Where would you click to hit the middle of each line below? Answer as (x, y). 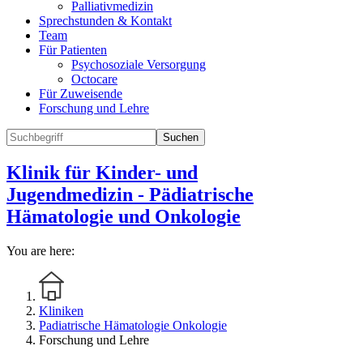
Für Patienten (73, 50)
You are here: (41, 250)
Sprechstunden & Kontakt (105, 21)
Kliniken (61, 311)
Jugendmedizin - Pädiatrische (130, 195)
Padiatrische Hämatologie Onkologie (133, 326)
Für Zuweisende (81, 94)
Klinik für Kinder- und (102, 173)
